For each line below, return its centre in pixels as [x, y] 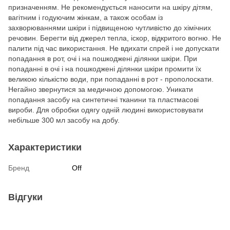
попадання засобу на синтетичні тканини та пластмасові [103, 99]
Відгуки [25, 197]
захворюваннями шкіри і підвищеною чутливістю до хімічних [110, 27]
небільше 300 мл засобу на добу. [64, 120]
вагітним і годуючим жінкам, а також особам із [85, 17]
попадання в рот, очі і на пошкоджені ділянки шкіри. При [103, 58]
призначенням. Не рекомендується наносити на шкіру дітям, [110, 7]
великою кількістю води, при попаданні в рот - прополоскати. [111, 79]
